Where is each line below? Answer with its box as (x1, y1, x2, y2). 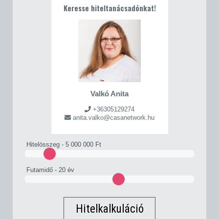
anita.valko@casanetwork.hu (73, 113, 154, 121)
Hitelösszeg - (26, 140, 66, 148)
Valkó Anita (90, 89, 129, 98)
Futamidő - (26, 166, 59, 174)
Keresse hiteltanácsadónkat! (63, 2, 156, 13)
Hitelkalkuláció (75, 202, 144, 216)
